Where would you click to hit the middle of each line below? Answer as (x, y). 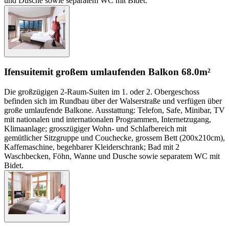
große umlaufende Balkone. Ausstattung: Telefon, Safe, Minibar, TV (114, 110)
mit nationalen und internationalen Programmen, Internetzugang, (108, 120)
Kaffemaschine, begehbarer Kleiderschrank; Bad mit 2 (92, 147)
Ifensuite (22, 72)
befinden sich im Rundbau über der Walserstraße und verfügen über (113, 101)
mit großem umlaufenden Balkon (109, 72)
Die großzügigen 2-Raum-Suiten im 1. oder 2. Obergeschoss (102, 92)
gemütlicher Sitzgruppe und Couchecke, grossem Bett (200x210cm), (114, 138)
